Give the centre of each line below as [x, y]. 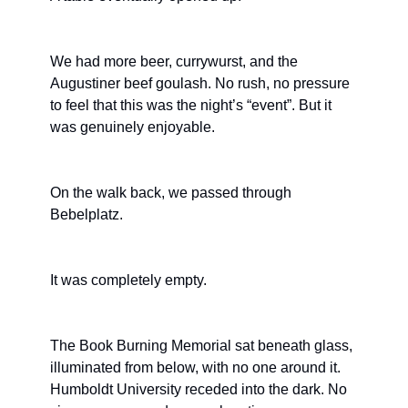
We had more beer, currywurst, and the [174, 61]
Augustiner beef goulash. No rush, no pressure [200, 83]
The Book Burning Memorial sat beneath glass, [201, 345]
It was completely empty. [128, 280]
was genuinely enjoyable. [133, 127]
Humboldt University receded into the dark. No [199, 389]
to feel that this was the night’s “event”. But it [191, 105]
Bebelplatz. [87, 214]
